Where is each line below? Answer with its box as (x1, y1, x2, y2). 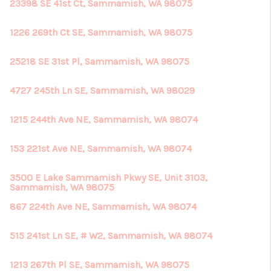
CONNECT (143, 21, 235, 37)
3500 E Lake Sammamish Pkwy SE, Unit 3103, (10, 172, 207, 183)
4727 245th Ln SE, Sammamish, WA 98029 (10, 85, 195, 96)
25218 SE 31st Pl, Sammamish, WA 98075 (10, 56, 189, 67)
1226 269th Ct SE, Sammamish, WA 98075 (10, 27, 192, 38)
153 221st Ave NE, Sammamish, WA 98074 (10, 143, 192, 154)
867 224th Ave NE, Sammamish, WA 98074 (10, 201, 197, 212)
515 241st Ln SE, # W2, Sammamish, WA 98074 (10, 230, 212, 241)
